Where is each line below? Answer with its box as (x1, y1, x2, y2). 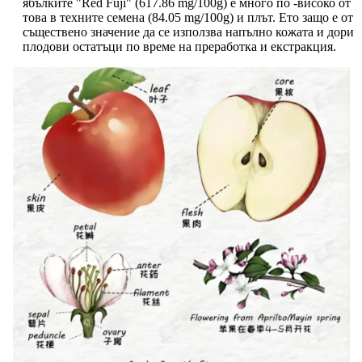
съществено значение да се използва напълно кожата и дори (23, 25, 354, 40)
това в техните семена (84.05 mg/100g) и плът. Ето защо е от (23, 11, 353, 25)
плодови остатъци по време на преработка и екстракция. (23, 40, 336, 54)
